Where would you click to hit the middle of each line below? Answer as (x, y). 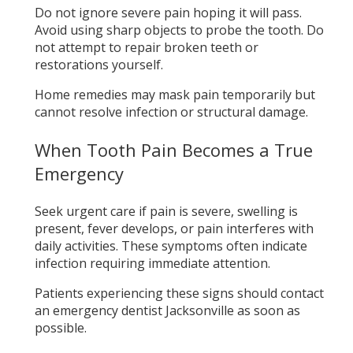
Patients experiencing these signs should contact (179, 293)
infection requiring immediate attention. (152, 263)
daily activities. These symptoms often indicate (171, 245)
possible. (60, 327)
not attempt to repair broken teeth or (146, 47)
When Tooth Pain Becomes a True (173, 149)
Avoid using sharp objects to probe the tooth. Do (179, 30)
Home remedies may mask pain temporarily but (175, 94)
